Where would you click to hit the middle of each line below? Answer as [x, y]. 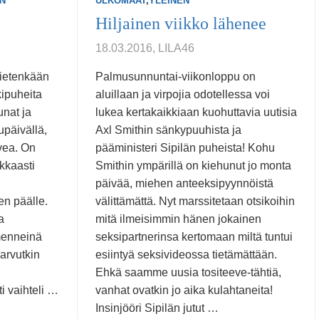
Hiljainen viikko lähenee [181, 23]
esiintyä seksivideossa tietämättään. [186, 255]
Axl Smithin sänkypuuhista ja [168, 130]
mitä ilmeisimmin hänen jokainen [178, 219]
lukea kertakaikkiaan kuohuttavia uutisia [196, 112]
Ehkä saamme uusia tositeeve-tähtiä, [188, 272]
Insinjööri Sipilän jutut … [157, 308]
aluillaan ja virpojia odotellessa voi [183, 94]
